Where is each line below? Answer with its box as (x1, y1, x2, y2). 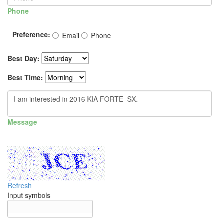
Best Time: (7, 72, 43, 83)
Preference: (12, 29, 50, 40)
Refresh (7, 180, 32, 191)
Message (7, 117, 37, 127)
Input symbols (7, 190, 50, 200)
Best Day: (7, 53, 40, 64)
